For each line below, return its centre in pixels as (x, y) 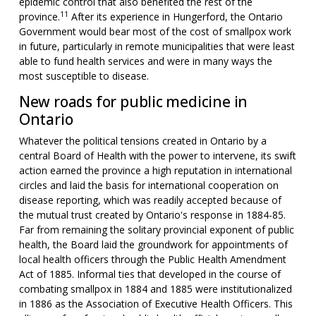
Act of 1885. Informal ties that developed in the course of (150, 274)
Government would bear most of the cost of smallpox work (155, 31)
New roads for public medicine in (133, 102)
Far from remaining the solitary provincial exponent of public (156, 230)
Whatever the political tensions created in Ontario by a (142, 141)
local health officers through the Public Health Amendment (152, 259)
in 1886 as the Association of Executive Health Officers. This (156, 304)
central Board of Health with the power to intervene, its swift (157, 156)
